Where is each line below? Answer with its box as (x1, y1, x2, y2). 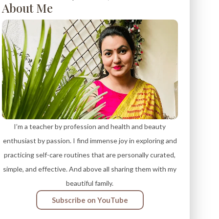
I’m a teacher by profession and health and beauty (14, 122, 166, 131)
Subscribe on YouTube (51, 196, 128, 205)
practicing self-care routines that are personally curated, (4, 151, 176, 159)
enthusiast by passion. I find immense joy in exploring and (2, 136, 177, 145)
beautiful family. (66, 179, 114, 188)
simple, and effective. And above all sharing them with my (3, 165, 177, 174)
